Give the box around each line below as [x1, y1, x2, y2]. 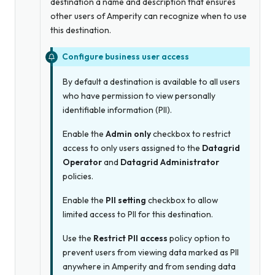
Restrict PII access [93, 232, 168, 244]
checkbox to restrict [151, 128, 231, 139]
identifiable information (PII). [63, 104, 172, 115]
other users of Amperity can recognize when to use [50, 10, 247, 22]
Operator [63, 156, 102, 168]
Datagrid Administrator [120, 156, 219, 168]
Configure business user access [62, 51, 189, 63]
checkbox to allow [146, 194, 218, 206]
